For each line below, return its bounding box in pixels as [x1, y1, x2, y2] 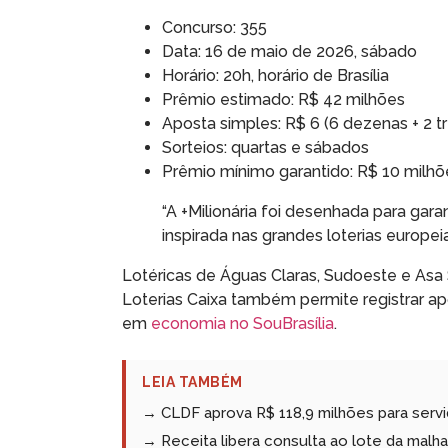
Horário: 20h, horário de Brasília [162, 65, 389, 85]
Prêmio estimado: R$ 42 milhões [162, 89, 405, 109]
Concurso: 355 [162, 17, 267, 37]
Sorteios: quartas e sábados [162, 137, 369, 157]
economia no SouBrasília [151, 313, 334, 333]
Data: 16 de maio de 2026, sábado [162, 41, 417, 61]
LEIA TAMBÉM [142, 373, 243, 390]
